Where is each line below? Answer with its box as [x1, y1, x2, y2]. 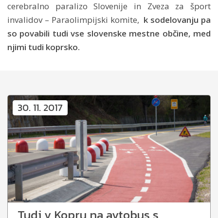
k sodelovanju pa [144, 14, 211, 25]
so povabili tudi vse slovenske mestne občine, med [7, 27, 211, 39]
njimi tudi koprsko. [7, 41, 80, 53]
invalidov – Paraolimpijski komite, [7, 14, 144, 25]
